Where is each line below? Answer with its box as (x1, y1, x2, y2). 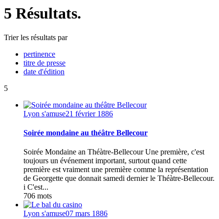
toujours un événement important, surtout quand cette (23, 156, 187, 165)
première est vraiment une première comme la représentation (23, 165, 208, 174)
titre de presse (23, 58, 66, 67)
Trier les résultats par (4, 33, 67, 42)
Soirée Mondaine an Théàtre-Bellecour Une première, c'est (23, 148, 204, 156)
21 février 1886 (66, 109, 113, 118)
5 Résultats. (4, 4, 81, 22)
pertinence (23, 49, 55, 58)
